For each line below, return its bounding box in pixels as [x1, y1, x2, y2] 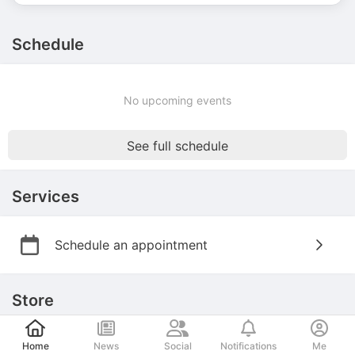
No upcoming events [124, 94, 231, 107]
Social [163, 339, 192, 352]
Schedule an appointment [54, 237, 208, 253]
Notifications [220, 339, 277, 352]
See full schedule [127, 138, 228, 154]
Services [12, 187, 79, 206]
